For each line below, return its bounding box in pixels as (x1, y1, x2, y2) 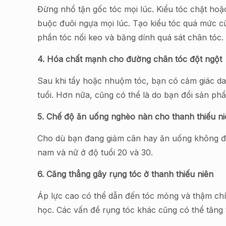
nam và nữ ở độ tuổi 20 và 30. (37, 147, 158, 157)
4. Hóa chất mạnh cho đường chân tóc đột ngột (37, 54, 222, 64)
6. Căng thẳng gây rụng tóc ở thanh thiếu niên (37, 169, 219, 179)
